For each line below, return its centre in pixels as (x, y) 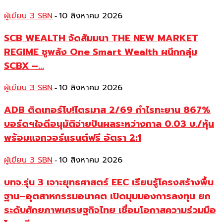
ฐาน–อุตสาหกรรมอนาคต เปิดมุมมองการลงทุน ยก (107, 196)
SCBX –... (24, 66)
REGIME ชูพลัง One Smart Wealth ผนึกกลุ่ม (101, 52)
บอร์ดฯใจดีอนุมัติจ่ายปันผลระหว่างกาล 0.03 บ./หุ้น (109, 124)
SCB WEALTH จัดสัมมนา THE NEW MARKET (101, 38)
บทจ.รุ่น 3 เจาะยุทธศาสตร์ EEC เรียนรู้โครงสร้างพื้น (109, 182)
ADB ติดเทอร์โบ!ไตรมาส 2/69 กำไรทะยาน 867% (107, 110)
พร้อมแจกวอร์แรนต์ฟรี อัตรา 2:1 (73, 138)
